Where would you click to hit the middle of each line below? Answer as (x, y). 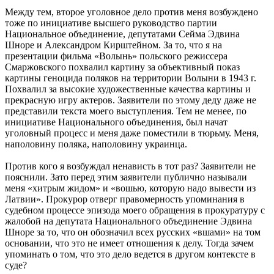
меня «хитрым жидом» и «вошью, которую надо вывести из (130, 188)
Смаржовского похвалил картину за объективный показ (122, 67)
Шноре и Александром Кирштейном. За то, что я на (113, 45)
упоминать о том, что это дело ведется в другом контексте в (130, 254)
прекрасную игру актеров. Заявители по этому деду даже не (131, 100)
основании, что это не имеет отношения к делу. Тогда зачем (129, 243)
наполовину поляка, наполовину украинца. (96, 144)
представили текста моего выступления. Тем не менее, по (126, 111)
